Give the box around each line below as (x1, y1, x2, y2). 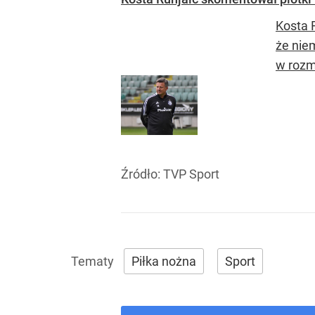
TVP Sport (163, 167, 219, 182)
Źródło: (121, 167, 163, 182)
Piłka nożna (131, 254, 196, 269)
